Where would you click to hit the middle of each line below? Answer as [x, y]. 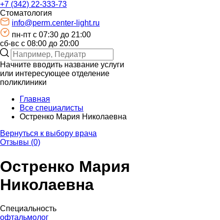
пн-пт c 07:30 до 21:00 [51, 35]
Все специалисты [52, 108]
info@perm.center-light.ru [56, 23]
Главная [35, 99]
